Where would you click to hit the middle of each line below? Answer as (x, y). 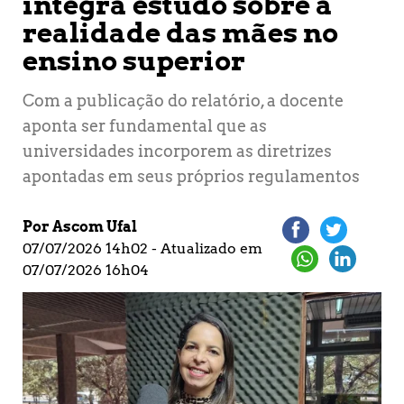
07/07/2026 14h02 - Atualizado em (142, 248)
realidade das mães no (180, 32)
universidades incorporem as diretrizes (177, 151)
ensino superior (134, 60)
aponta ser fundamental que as (145, 125)
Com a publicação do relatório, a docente (183, 100)
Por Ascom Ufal (80, 226)
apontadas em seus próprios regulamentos (191, 176)
